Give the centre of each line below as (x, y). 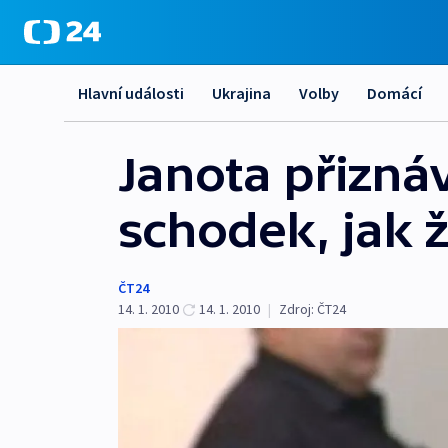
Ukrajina (241, 93)
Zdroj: (296, 309)
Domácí (394, 93)
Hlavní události (131, 93)
